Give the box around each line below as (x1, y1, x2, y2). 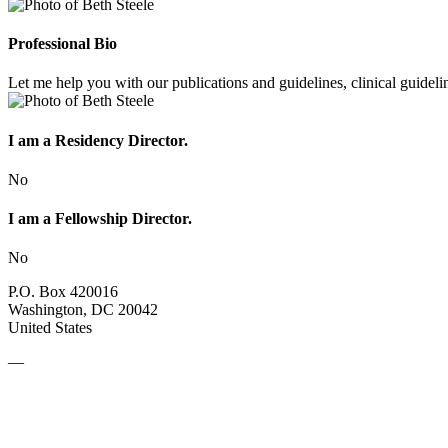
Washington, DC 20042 (8, 301, 158, 319)
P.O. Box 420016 (8, 283, 118, 301)
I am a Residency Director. (8, 131, 188, 149)
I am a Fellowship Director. (8, 210, 192, 228)
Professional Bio (8, 35, 117, 53)
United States (8, 319, 92, 337)
